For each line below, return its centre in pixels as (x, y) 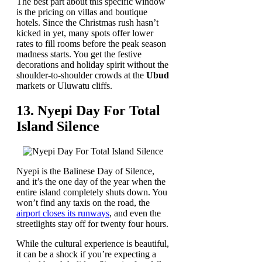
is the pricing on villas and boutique (82, 12)
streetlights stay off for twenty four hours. (92, 224)
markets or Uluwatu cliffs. (64, 86)
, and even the (135, 213)
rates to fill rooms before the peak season (91, 44)
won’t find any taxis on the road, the (83, 203)
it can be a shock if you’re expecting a (86, 254)
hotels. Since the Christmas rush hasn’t (87, 23)
